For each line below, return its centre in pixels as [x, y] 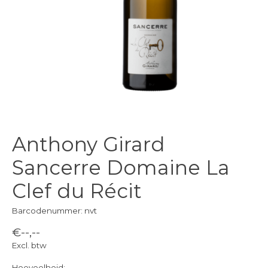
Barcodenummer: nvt [54, 210]
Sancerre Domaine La [121, 168]
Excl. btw [29, 246]
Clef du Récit [77, 191]
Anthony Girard [89, 144]
